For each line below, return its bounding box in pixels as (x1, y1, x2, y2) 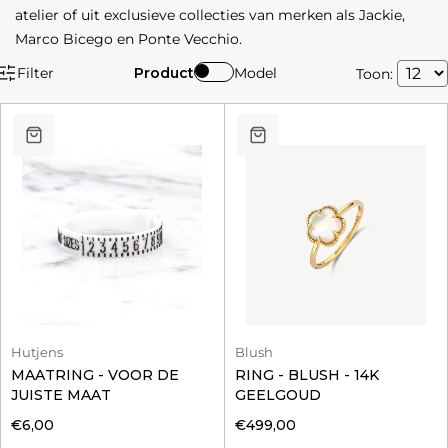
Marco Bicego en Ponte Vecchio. (15, 30, 242, 49)
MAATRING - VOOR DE (11, 365, 179, 384)
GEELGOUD (234, 385, 321, 404)
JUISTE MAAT (11, 385, 111, 404)
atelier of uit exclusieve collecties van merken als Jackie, (15, 6, 405, 25)
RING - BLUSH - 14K (234, 365, 379, 384)
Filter (17, 64, 54, 83)
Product (133, 64, 194, 83)
